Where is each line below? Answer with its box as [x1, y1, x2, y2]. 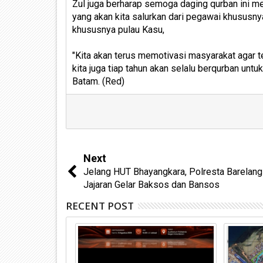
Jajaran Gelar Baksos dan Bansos [83, 179, 220, 190]
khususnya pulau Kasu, [72, 24, 164, 35]
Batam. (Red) [72, 76, 124, 87]
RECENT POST [66, 199, 134, 213]
